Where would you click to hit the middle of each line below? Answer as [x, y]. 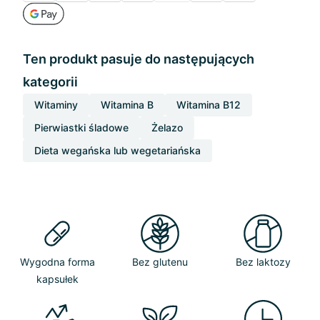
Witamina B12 [209, 105]
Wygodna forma [57, 262]
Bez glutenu [160, 262]
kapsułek [57, 279]
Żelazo [167, 127]
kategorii [50, 82]
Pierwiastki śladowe [81, 127]
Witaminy [56, 105]
